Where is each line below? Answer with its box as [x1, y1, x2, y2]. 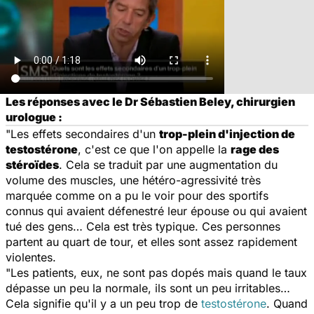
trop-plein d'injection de [159, 126, 295, 141]
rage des [231, 142, 279, 156]
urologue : [6, 109, 62, 124]
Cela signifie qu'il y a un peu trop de [6, 296, 201, 310]
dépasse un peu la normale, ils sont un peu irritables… [6, 280, 290, 295]
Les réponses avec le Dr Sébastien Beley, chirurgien [6, 94, 295, 109]
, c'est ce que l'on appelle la [78, 142, 231, 156]
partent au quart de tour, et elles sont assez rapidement [6, 234, 297, 249]
